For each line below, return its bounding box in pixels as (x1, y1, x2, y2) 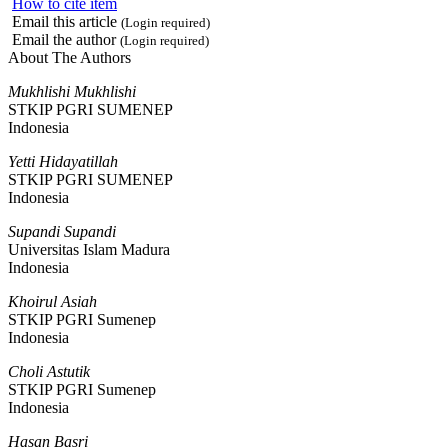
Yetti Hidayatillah (8, 152, 118, 170)
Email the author (8, 30, 120, 48)
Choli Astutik (8, 362, 90, 380)
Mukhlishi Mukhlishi (8, 82, 136, 100)
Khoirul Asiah (8, 292, 97, 310)
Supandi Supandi (8, 222, 116, 240)
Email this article (8, 12, 121, 30)
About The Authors (8, 48, 131, 66)
